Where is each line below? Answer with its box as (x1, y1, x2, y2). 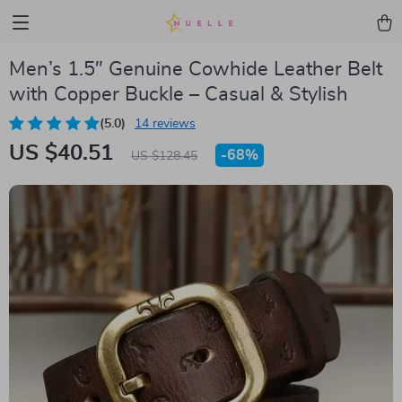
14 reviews (135, 118, 196, 130)
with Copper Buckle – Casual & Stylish (9, 84, 348, 104)
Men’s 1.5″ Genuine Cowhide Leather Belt (9, 59, 382, 79)
